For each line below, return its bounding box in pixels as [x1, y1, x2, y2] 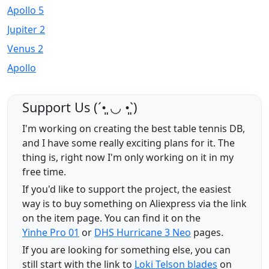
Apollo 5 [7, 4, 44, 17]
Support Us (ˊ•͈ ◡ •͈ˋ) [22, 98, 138, 116]
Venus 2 [7, 42, 43, 56]
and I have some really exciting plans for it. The [22, 136, 235, 150]
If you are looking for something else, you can [22, 243, 231, 257]
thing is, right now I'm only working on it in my [22, 151, 234, 165]
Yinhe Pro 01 [22, 226, 79, 240]
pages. [193, 226, 223, 240]
